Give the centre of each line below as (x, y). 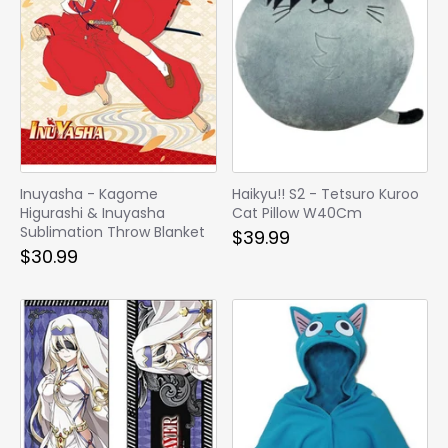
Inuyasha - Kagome (89, 194)
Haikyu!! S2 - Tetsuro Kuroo (325, 194)
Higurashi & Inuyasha (92, 213)
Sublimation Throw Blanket (112, 232)
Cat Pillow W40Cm (296, 213)
